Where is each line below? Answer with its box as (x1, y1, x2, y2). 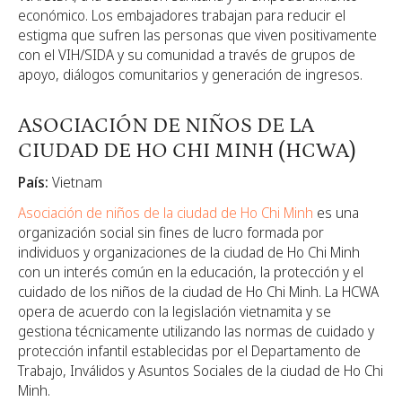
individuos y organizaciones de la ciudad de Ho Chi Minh (18, 241, 360, 262)
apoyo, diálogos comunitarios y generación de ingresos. (18, 65, 363, 85)
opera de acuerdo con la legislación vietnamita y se (18, 301, 331, 321)
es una (313, 202, 359, 223)
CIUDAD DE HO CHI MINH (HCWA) (18, 138, 356, 163)
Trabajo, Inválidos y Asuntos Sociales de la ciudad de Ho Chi (18, 360, 383, 380)
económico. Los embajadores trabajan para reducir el (18, 5, 345, 26)
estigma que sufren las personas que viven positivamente (18, 25, 377, 46)
